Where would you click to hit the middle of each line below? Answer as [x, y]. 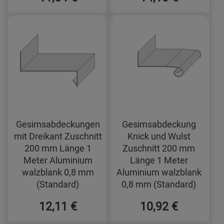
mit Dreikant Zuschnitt [58, 136]
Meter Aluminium [58, 160]
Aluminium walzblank [159, 172]
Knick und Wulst [159, 136]
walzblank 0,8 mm [58, 172]
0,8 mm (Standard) [159, 184]
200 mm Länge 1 [58, 148]
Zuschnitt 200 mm [159, 148]
